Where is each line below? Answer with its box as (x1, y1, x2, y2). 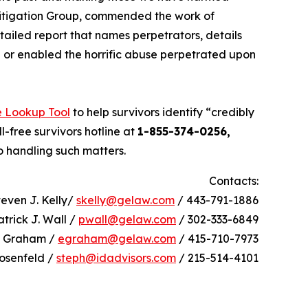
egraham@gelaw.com (58, 232, 176, 246)
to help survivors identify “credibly (70, 105, 254, 120)
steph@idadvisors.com (56, 251, 176, 265)
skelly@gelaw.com (76, 193, 175, 208)
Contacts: (209, 174, 258, 188)
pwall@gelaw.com (78, 212, 176, 227)
